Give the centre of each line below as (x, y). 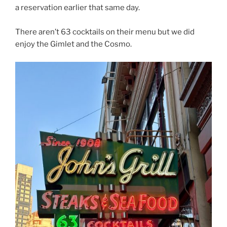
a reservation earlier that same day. (78, 8)
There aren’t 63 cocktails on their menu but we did (105, 32)
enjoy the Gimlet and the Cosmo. (73, 44)
